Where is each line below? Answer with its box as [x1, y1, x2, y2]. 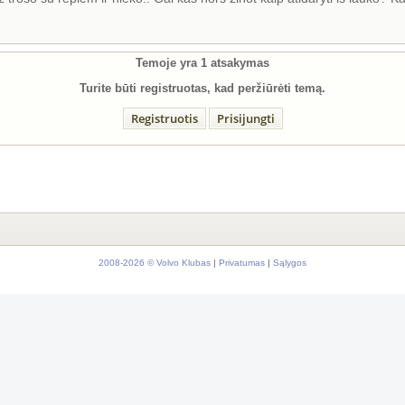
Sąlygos [273, 258, 306, 268]
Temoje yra [136, 56, 201, 71]
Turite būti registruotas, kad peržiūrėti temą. [80, 81, 325, 96]
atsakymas [207, 56, 269, 71]
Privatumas [219, 258, 265, 268]
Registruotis [130, 110, 198, 127]
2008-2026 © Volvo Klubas [99, 258, 211, 268]
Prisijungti [216, 110, 275, 127]
